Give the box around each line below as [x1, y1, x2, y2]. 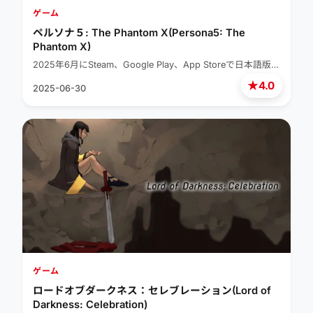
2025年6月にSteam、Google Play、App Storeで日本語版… [33, 59, 279, 71]
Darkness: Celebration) [33, 298, 147, 312]
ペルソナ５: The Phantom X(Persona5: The [33, 27, 245, 40]
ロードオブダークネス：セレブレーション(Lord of [33, 284, 271, 298]
